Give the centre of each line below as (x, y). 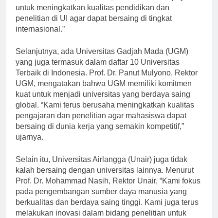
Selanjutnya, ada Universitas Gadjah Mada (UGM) (102, 60)
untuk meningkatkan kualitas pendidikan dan (92, 16)
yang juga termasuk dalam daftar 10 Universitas (98, 71)
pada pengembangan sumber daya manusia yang (101, 200)
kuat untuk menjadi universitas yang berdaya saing (103, 103)
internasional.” (40, 37)
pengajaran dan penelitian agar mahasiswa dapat (101, 124)
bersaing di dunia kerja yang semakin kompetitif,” (100, 135)
